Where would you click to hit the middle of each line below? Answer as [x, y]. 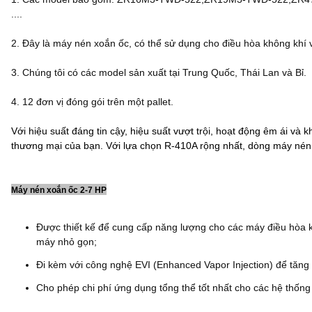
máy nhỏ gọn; [67, 242]
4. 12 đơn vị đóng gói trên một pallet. [94, 102]
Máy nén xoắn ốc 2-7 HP [59, 190]
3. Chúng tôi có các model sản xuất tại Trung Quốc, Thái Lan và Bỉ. [160, 72]
